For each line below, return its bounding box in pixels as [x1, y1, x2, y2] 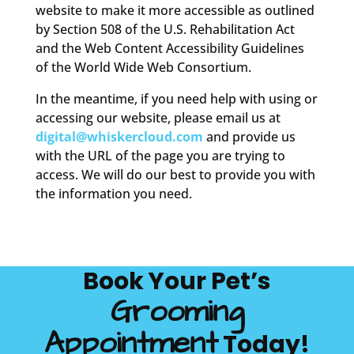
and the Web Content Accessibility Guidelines [35, 39, 304, 57]
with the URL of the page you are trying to [35, 146, 285, 164]
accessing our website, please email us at [35, 108, 281, 126]
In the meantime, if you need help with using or [35, 89, 318, 107]
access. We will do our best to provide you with [35, 165, 315, 183]
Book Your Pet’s [83, 264, 271, 298]
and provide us [202, 127, 296, 145]
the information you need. [35, 184, 192, 202]
